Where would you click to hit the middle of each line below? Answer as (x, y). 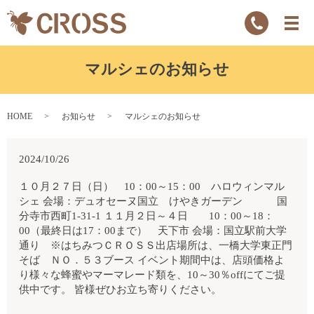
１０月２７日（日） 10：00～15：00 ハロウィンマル (152, 186)
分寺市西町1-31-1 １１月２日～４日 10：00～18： (147, 216)
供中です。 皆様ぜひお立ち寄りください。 (121, 289)
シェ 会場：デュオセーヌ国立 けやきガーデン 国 (153, 201)
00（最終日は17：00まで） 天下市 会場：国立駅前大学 (153, 230)
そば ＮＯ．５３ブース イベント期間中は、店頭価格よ (152, 260)
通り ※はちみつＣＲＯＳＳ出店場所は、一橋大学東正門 (156, 245)
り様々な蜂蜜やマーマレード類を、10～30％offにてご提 (152, 274)
